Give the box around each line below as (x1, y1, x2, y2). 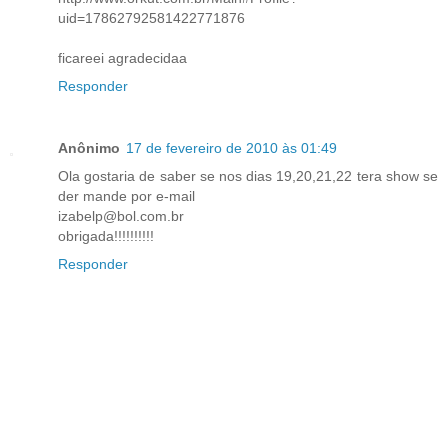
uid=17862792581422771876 (58, 10, 245, 27)
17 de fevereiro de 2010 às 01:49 (126, 140, 337, 157)
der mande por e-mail (58, 188, 195, 205)
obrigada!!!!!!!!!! (58, 228, 154, 245)
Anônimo (58, 140, 120, 157)
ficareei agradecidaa (58, 50, 187, 67)
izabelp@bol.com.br (58, 208, 184, 225)
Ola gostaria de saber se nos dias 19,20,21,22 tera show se (58, 168, 438, 185)
